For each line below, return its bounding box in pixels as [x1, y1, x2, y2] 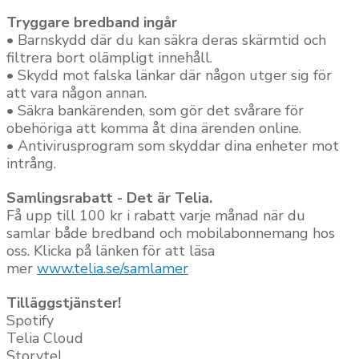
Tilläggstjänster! [6, 293, 121, 313]
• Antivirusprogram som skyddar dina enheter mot [6, 136, 339, 155]
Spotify [6, 311, 54, 330]
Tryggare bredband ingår [6, 13, 177, 32]
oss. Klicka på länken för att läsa [6, 241, 215, 260]
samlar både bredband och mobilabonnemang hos [6, 224, 335, 243]
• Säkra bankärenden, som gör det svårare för [6, 101, 304, 120]
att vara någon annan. [6, 83, 147, 103]
